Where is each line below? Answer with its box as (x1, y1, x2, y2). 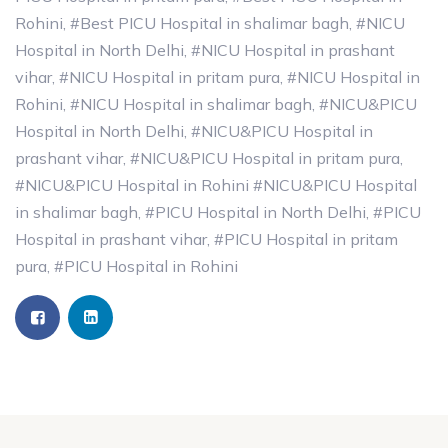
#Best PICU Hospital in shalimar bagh (70, 13, 349, 34)
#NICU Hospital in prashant (191, 40, 395, 61)
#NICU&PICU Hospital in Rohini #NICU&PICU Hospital (15, 175, 417, 196)
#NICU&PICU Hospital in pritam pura (130, 148, 400, 169)
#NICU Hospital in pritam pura (59, 67, 280, 88)
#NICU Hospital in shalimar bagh (70, 94, 312, 115)
